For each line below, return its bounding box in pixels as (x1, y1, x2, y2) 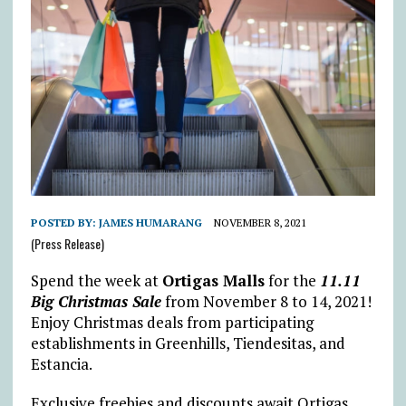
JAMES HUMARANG (98, 215, 202, 229)
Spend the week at (30, 269, 162, 291)
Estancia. (30, 353, 92, 374)
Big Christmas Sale (30, 290, 161, 312)
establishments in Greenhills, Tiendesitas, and (30, 332, 345, 353)
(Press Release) (30, 233, 104, 253)
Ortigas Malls (161, 269, 265, 291)
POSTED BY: (30, 215, 99, 229)
